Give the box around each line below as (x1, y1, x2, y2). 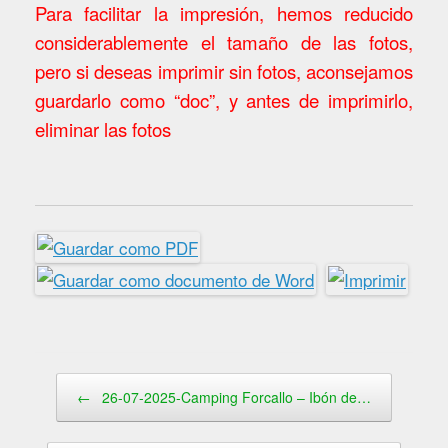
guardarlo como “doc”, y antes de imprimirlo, (35, 86, 413, 113)
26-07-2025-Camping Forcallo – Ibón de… (98, 387, 371, 408)
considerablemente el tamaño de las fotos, (35, 28, 413, 55)
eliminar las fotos (35, 115, 171, 142)
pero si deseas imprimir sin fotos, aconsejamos (35, 57, 413, 84)
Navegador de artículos (35, 373, 169, 393)
